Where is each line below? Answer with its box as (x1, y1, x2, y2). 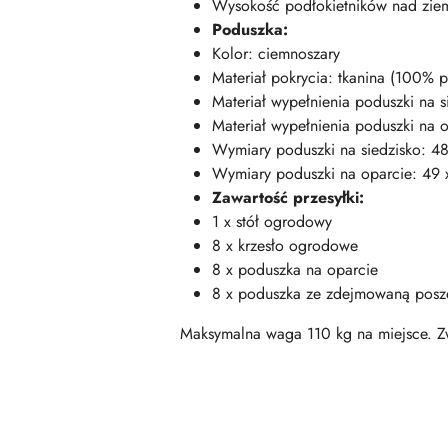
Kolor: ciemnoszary (212, 42, 340, 65)
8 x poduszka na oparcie (212, 258, 378, 281)
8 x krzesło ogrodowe (212, 234, 358, 257)
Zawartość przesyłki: (212, 186, 364, 209)
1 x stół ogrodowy (212, 210, 332, 233)
